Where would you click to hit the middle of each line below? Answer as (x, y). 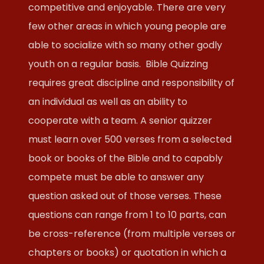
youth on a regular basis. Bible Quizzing (118, 64)
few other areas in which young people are (127, 26)
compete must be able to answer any (116, 177)
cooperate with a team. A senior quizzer (120, 121)
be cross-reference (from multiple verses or (132, 234)
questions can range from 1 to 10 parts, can (127, 215)
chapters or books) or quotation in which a (127, 253)
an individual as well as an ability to (108, 102)
